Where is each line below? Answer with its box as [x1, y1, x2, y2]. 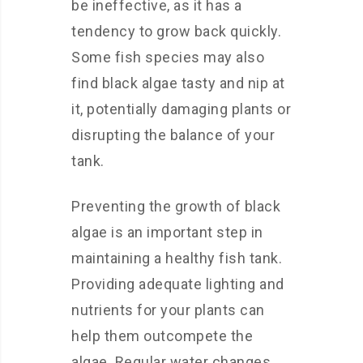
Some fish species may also [71, 49, 264, 66]
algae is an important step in [71, 224, 263, 241]
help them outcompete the [71, 327, 253, 344]
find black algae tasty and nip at [71, 75, 285, 92]
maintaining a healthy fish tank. [71, 250, 282, 267]
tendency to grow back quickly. [71, 23, 281, 40]
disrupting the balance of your [71, 126, 275, 143]
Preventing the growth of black [71, 198, 280, 215]
